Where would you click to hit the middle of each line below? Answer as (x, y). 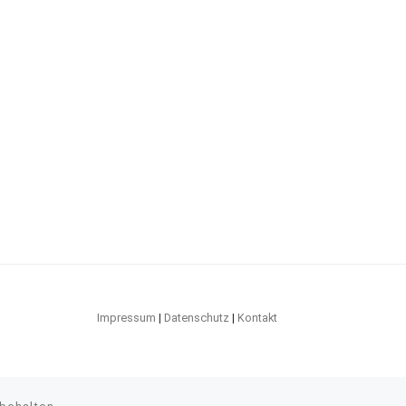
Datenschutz (197, 317)
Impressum (126, 317)
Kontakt (257, 317)
